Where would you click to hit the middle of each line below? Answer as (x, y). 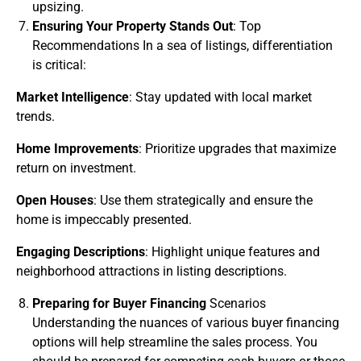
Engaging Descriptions (81, 252)
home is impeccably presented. (104, 220)
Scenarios (236, 303)
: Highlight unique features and (232, 252)
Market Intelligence (73, 97)
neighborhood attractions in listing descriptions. (151, 271)
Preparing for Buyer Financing (119, 303)
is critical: (59, 65)
